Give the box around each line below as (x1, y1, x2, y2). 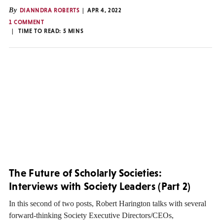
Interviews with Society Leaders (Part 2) (9, 180, 191, 192)
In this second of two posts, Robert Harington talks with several (9, 199, 206, 208)
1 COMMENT (9, 18, 44, 26)
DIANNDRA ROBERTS (19, 6, 80, 14)
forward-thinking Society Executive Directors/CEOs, (9, 211, 174, 220)
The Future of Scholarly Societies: (9, 166, 162, 179)
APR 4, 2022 (87, 6, 122, 14)
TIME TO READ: (18, 27, 63, 35)
